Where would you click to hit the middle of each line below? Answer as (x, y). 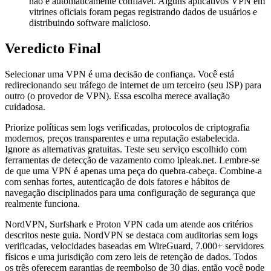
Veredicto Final (53, 48)
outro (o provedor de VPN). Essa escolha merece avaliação (117, 96)
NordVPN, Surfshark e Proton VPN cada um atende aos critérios (129, 224)
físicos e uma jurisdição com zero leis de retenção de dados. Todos (131, 256)
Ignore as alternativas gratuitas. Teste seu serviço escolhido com (126, 149)
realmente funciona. (42, 203)
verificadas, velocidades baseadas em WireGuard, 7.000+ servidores (134, 246)
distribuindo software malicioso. (90, 23)
